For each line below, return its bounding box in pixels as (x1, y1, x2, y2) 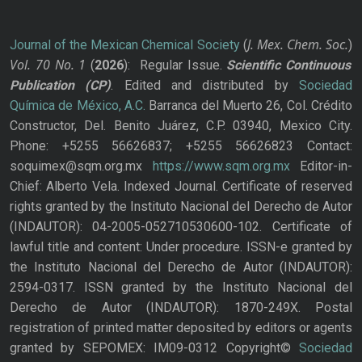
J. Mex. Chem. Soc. (246, 36, 349, 54)
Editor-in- (289, 158, 352, 175)
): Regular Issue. (124, 57, 227, 74)
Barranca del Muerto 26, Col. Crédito (145, 98, 352, 114)
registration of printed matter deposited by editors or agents (10, 320, 352, 336)
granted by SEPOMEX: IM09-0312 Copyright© (10, 340, 299, 356)
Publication (10, 78, 74, 94)
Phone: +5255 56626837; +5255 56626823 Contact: (10, 138, 352, 154)
